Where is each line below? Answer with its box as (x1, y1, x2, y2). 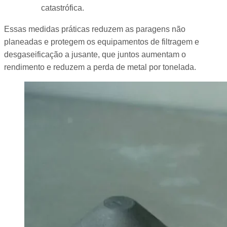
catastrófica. (41, 4, 84, 13)
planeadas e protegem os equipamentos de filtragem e (4, 37, 199, 46)
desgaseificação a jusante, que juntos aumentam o (4, 50, 186, 59)
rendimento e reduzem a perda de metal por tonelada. (4, 62, 196, 71)
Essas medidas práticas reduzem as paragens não (4, 24, 185, 33)
